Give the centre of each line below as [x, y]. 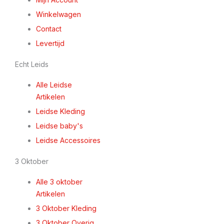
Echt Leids [32, 64]
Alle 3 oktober [59, 181]
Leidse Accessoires [68, 140]
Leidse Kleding [60, 111]
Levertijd [50, 43]
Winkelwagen [58, 14]
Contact [49, 28]
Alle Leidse [54, 84]
